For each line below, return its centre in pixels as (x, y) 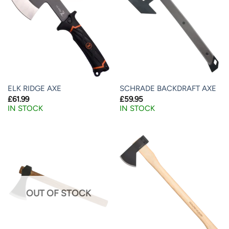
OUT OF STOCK (59, 193)
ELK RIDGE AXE (34, 89)
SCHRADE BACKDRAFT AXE (168, 89)
